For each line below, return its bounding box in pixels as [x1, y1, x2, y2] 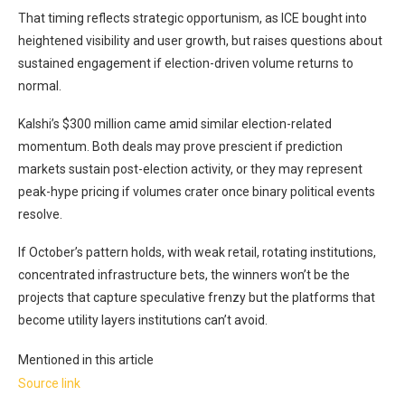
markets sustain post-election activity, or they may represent [18, 162, 363, 177]
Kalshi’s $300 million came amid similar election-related [18, 117, 332, 132]
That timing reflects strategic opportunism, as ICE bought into [18, 11, 367, 26]
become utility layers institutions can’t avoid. [18, 313, 268, 328]
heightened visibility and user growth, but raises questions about [18, 33, 382, 49]
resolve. [18, 207, 62, 222]
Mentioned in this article [18, 353, 154, 368]
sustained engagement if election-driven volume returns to [18, 56, 353, 71]
